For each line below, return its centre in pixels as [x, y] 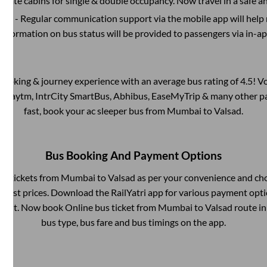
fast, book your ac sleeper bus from [95, 110]
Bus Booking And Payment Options [133, 155]
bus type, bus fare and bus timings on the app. [133, 222]
